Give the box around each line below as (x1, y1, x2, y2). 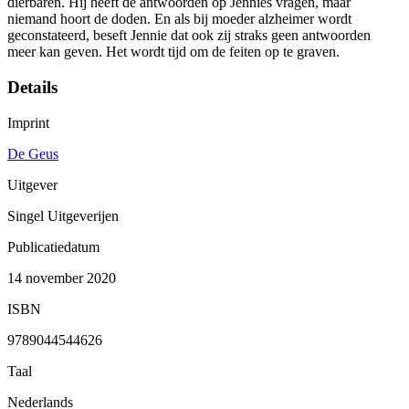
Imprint (7, 114, 49, 131)
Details (7, 78, 58, 98)
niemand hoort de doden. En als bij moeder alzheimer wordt (7, 11, 351, 27)
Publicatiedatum (7, 238, 100, 255)
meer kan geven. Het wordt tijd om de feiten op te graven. (7, 44, 340, 60)
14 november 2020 (7, 269, 116, 286)
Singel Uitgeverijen (7, 207, 119, 224)
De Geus (7, 145, 58, 162)
